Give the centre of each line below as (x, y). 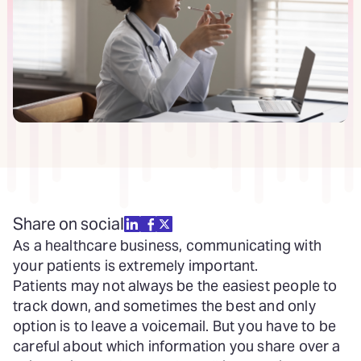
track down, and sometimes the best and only (164, 306)
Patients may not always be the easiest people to (175, 286)
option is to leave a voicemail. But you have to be (174, 326)
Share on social (68, 224)
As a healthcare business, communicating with (167, 245)
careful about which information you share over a (177, 346)
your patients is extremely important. (137, 266)
